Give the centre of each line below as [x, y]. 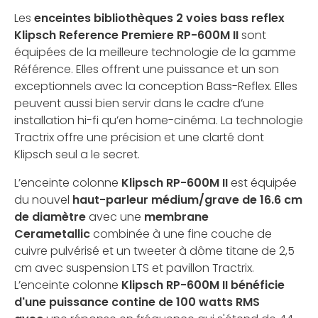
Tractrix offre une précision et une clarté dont [139, 138]
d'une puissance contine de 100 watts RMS [137, 302]
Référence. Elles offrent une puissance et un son [147, 70]
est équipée [262, 183]
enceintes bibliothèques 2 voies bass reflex [159, 18]
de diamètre [50, 217]
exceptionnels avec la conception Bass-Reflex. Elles [156, 87]
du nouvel [42, 200]
